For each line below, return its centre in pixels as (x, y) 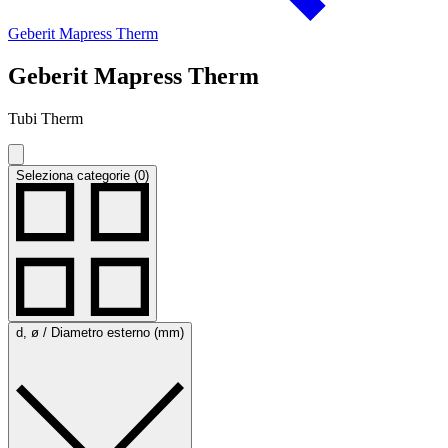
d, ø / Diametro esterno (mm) (100, 332)
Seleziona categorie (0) (82, 175)
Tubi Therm (45, 118)
